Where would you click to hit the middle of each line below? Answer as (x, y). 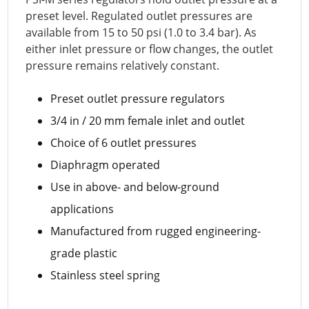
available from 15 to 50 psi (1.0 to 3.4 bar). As (141, 32)
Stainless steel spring (106, 275)
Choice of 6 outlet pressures (124, 142)
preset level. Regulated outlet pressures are (139, 16)
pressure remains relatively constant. (123, 65)
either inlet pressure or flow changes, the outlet (150, 49)
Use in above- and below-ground (135, 187)
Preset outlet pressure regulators (138, 98)
